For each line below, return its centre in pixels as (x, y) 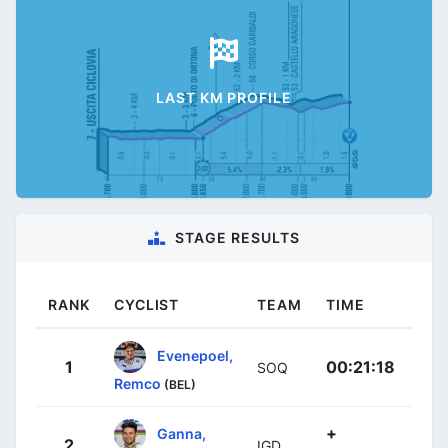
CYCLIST (147, 305)
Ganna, (181, 433)
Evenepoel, (195, 355)
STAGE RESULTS (237, 238)
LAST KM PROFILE (224, 97)
